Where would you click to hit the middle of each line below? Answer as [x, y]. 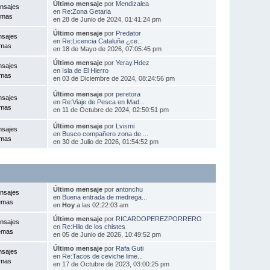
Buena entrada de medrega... [104, 197]
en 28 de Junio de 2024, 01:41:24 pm [107, 19]
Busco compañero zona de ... [105, 133]
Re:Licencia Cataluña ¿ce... [102, 41]
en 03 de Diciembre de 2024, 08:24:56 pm [114, 78]
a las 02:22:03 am [101, 205]
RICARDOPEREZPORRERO [159, 218]
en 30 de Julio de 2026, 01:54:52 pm [105, 141]
